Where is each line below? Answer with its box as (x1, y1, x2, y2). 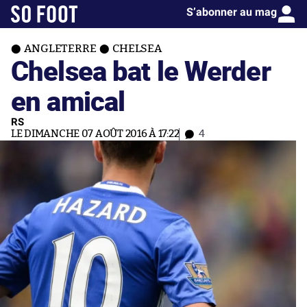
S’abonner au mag (186, 5, 277, 19)
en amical (11, 82, 125, 119)
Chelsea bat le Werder (11, 51, 271, 89)
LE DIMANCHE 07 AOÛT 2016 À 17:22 (11, 129, 180, 139)
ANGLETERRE (24, 43, 97, 54)
